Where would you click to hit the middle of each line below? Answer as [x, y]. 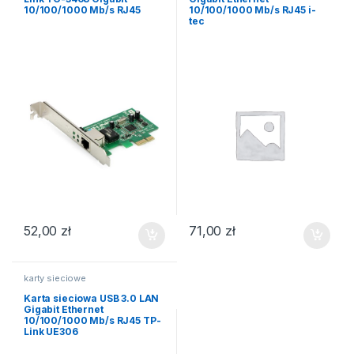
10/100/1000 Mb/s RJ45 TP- [92, 320]
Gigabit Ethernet [63, 309]
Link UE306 [51, 331]
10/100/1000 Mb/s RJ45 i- [252, 10]
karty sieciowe [55, 279]
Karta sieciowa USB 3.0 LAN [91, 298]
